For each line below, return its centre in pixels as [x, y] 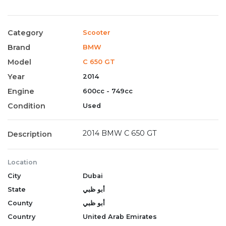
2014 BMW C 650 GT [120, 133]
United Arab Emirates [120, 216]
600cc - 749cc [108, 91]
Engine [21, 91]
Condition [26, 106]
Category [25, 33]
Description [30, 134]
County [20, 203]
